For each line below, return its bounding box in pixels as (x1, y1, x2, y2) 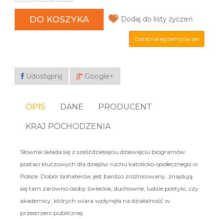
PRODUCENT (98, 102, 152, 111)
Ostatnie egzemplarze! (134, 35, 199, 43)
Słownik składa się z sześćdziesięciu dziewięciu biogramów (20, 148, 185, 155)
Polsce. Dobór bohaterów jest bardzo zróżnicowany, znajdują (20, 172, 193, 180)
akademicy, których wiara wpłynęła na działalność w (20, 197, 170, 204)
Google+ (83, 72, 114, 81)
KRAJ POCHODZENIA (25, 122, 110, 131)
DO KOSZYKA (29, 14, 89, 25)
